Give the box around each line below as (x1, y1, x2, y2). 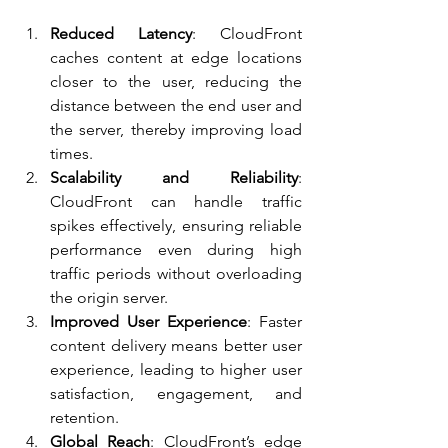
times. (50, 144, 93, 164)
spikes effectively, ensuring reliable (50, 216, 302, 236)
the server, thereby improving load (50, 120, 302, 140)
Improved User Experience (50, 312, 247, 332)
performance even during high (50, 240, 302, 260)
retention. (50, 408, 119, 428)
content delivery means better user (50, 336, 302, 356)
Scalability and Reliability (50, 168, 298, 188)
